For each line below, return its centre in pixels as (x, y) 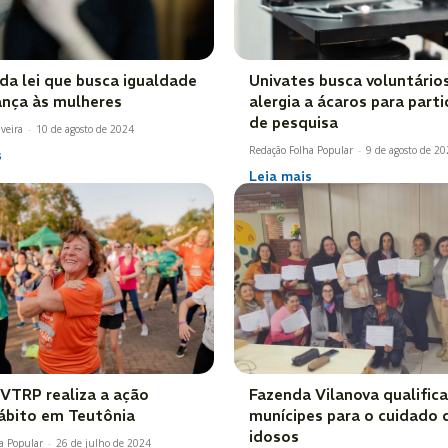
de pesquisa (293, 122)
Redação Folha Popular (301, 149)
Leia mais (280, 176)
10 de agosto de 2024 (85, 128)
